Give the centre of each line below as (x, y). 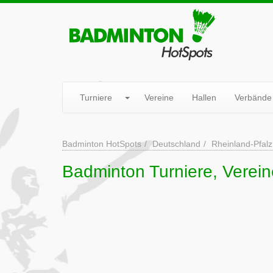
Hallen (204, 97)
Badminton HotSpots (102, 144)
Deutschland (176, 144)
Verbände (253, 97)
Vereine (159, 97)
